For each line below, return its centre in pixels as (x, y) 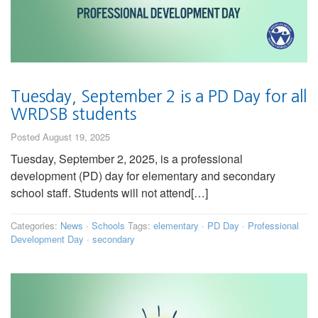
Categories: (35, 226)
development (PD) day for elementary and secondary (143, 176)
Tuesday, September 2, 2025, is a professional (127, 159)
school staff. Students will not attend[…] (109, 193)
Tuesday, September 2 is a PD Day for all (159, 97)
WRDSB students (73, 114)
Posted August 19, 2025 (60, 137)
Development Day (47, 239)
